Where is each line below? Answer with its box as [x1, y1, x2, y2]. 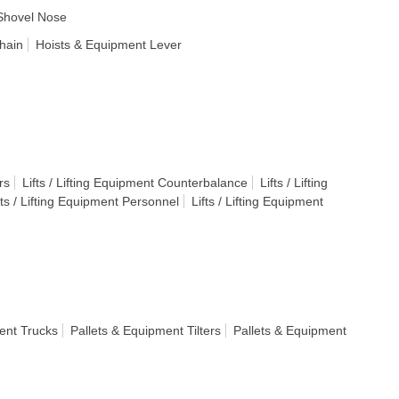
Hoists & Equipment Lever [36, 37, 182, 52]
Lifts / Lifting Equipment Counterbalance [22, 175, 248, 190]
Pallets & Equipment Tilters [70, 323, 221, 338]
